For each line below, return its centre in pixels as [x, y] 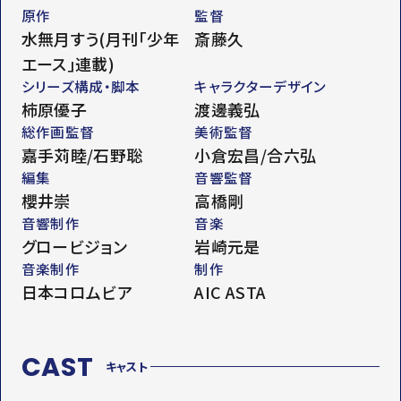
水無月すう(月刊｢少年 [100, 38]
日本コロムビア [77, 291]
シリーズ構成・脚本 [81, 85]
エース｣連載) [68, 63]
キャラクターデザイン [260, 85]
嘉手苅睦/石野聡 [82, 154]
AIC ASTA [230, 291]
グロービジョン [74, 246]
